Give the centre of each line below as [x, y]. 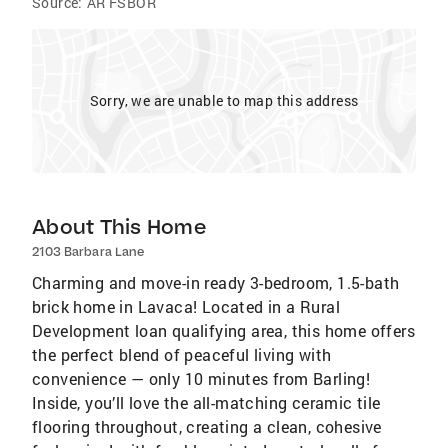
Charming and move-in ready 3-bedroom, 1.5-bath [216, 282]
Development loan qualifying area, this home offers [223, 330]
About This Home [119, 226]
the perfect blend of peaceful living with [182, 354]
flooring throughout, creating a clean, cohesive [207, 426]
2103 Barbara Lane [88, 251]
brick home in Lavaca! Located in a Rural [186, 306]
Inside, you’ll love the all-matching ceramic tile [206, 402]
